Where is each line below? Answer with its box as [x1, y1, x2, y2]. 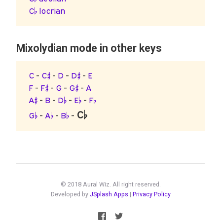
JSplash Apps [89, 190, 128, 198]
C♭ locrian [29, 6, 66, 16]
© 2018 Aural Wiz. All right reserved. [60, 181, 161, 188]
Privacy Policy [132, 190, 171, 198]
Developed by [50, 190, 90, 198]
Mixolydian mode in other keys [16, 42, 162, 55]
